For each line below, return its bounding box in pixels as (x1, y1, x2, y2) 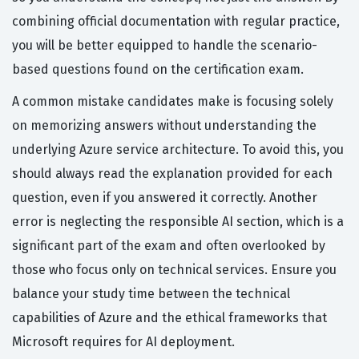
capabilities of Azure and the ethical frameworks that (12, 309, 327, 325)
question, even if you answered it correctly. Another (12, 189, 317, 205)
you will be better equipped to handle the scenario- (12, 37, 317, 53)
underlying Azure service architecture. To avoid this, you (12, 141, 344, 157)
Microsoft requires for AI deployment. (12, 333, 235, 349)
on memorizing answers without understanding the (12, 117, 317, 133)
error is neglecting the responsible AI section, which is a (12, 213, 344, 229)
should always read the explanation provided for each (12, 165, 333, 181)
